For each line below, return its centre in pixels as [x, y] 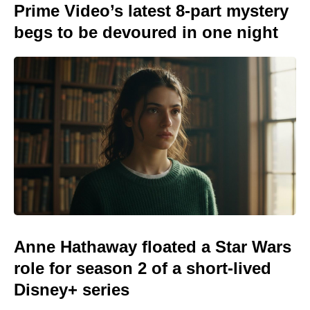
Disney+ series [72, 290]
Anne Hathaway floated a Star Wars [153, 247]
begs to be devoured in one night [146, 32]
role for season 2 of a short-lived [143, 268]
